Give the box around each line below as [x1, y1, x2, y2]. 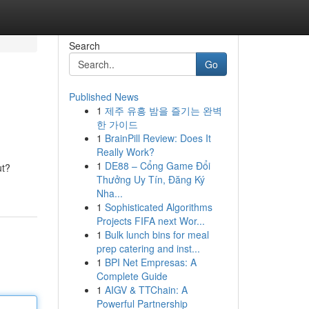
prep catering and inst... [96, 241, 200, 255]
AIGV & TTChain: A [104, 283, 188, 297]
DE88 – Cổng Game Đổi [104, 159, 210, 172]
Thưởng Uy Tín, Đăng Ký [96, 172, 205, 186]
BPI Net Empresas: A [104, 255, 197, 269]
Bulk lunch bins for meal [104, 228, 209, 241]
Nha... [96, 186, 123, 200]
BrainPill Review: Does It [104, 131, 211, 145]
